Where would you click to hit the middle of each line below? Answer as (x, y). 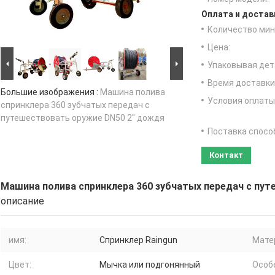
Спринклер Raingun (138, 240)
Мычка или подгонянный (150, 265)
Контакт (226, 155)
